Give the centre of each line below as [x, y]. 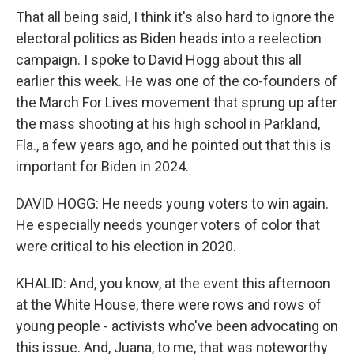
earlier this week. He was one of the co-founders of [177, 81]
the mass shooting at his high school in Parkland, [168, 124]
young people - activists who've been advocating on [177, 326]
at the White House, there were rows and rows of [169, 305]
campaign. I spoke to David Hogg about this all [159, 60]
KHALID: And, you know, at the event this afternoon [173, 283]
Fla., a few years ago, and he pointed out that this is [173, 145]
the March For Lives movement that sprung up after [177, 102]
